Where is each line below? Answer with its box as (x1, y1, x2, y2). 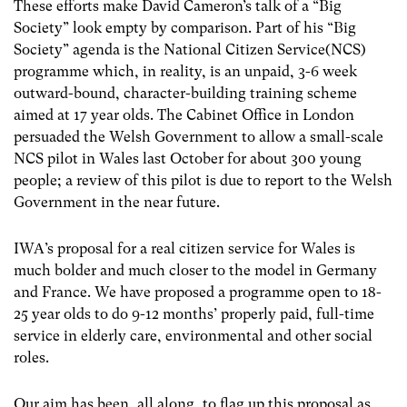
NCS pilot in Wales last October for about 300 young (14, 149, 362, 167)
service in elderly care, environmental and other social (14, 326, 372, 344)
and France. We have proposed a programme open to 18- (14, 283, 382, 301)
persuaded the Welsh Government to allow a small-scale (14, 127, 383, 145)
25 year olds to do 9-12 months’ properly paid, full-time (14, 304, 374, 323)
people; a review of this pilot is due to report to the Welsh (14, 171, 392, 189)
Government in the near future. (14, 193, 220, 211)
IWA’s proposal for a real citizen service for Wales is (14, 239, 355, 257)
